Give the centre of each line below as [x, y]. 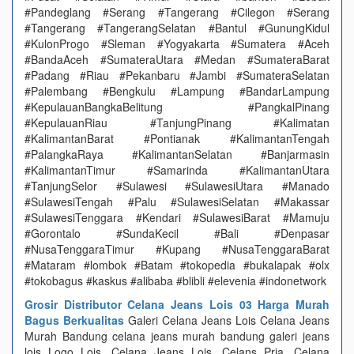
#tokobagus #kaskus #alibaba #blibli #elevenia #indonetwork [175, 281]
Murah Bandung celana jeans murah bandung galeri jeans [177, 336]
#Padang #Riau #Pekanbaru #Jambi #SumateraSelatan [177, 75]
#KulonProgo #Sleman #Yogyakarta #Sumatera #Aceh [177, 43]
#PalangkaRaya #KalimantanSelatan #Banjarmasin [177, 154]
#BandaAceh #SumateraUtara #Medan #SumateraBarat [177, 59]
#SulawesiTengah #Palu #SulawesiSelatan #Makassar [177, 201]
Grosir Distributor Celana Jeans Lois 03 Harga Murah [177, 304]
